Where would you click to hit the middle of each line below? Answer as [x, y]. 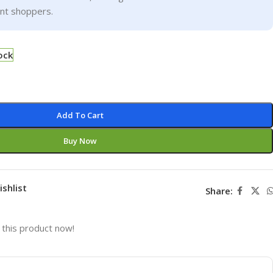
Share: [219, 191]
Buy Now [80, 140]
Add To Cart [80, 115]
